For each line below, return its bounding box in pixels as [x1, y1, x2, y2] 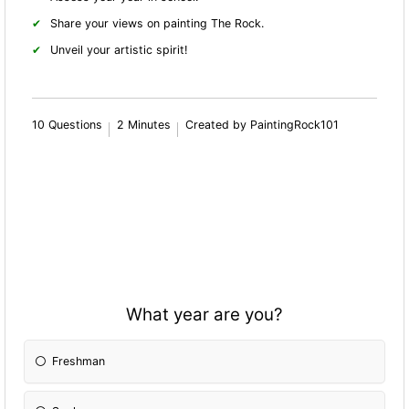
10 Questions [32, 117, 103, 131]
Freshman [52, 353, 106, 368]
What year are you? [126, 304, 283, 326]
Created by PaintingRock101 [185, 117, 340, 131]
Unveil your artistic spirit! [50, 42, 188, 57]
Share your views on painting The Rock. [50, 16, 265, 30]
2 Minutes [117, 117, 172, 131]
